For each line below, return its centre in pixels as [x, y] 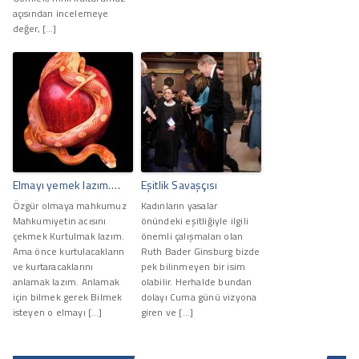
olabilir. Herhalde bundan [196, 281]
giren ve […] [167, 312]
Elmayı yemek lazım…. [66, 184]
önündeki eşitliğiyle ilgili [194, 220]
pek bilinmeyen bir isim [193, 266]
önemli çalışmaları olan [192, 236]
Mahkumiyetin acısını [59, 220]
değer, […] [34, 28]
